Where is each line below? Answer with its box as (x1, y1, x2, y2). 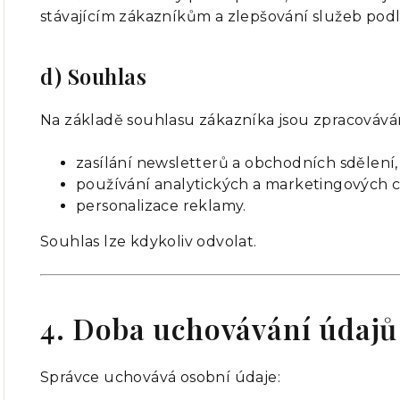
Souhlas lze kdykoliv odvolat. (40, 233, 257, 250)
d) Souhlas (40, 62, 146, 90)
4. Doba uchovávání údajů (40, 309, 398, 347)
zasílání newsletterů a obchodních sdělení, (76, 154, 398, 171)
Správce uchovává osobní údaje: (40, 369, 280, 386)
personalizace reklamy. (76, 197, 246, 214)
